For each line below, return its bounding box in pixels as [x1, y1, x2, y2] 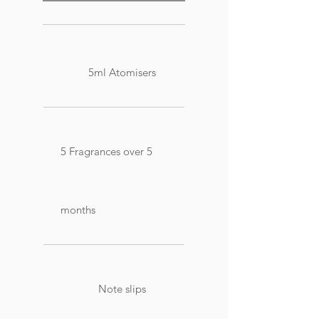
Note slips [98, 281, 147, 296]
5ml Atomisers [88, 65, 157, 79]
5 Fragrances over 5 [61, 144, 152, 158]
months [61, 202, 95, 216]
